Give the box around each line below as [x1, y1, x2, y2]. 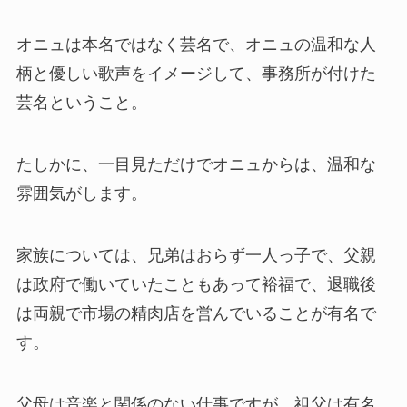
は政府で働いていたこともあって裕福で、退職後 [15, 274, 376, 293]
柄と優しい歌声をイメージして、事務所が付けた [15, 65, 376, 84]
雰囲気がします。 [15, 184, 147, 203]
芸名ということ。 [15, 94, 147, 113]
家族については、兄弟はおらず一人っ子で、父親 [15, 245, 376, 264]
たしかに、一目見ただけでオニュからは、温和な [15, 155, 376, 174]
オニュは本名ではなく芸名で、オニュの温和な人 [15, 35, 376, 55]
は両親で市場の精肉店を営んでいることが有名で [15, 303, 376, 323]
